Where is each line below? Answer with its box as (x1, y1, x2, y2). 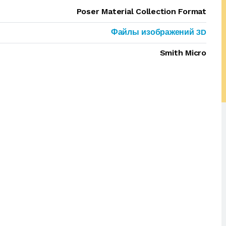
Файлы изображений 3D (110, 27, 206, 37)
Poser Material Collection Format (76, 7, 206, 16)
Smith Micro (159, 48, 206, 58)
